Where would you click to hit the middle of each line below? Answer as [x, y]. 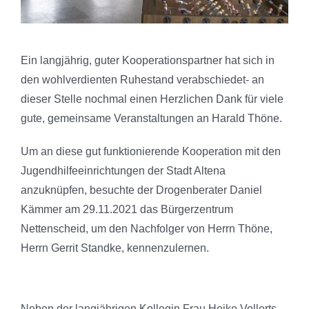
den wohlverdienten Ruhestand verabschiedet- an [142, 79]
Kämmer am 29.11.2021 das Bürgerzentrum [127, 209]
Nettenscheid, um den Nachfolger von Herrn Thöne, [146, 228]
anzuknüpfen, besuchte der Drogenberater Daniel [141, 190]
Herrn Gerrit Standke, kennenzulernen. [114, 248]
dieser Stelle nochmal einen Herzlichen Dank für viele [152, 99]
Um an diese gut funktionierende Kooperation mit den [150, 151]
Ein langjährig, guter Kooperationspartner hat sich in [147, 60]
